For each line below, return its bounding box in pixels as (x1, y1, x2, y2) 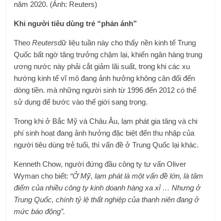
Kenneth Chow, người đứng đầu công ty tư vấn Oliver (14, 160, 186, 168)
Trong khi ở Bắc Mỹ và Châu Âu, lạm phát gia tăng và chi (14, 117, 198, 125)
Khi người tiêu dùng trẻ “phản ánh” (14, 19, 138, 28)
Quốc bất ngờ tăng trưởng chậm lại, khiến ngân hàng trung (14, 50, 203, 59)
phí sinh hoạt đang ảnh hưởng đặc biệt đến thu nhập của (14, 129, 195, 137)
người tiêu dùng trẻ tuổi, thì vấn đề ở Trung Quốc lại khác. (14, 141, 199, 149)
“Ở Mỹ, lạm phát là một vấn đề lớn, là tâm (70, 172, 204, 180)
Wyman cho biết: (14, 172, 71, 180)
